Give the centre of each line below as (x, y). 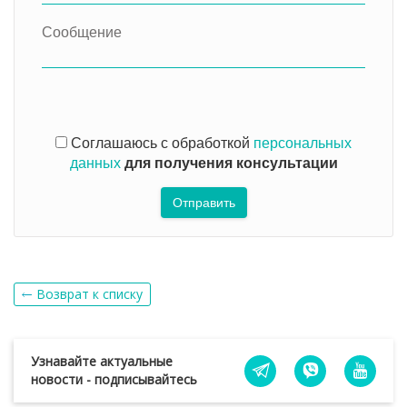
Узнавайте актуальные (102, 362)
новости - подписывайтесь (114, 380)
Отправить (203, 203)
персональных (303, 144)
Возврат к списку (89, 294)
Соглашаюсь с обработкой (162, 144)
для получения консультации (231, 164)
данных (95, 164)
